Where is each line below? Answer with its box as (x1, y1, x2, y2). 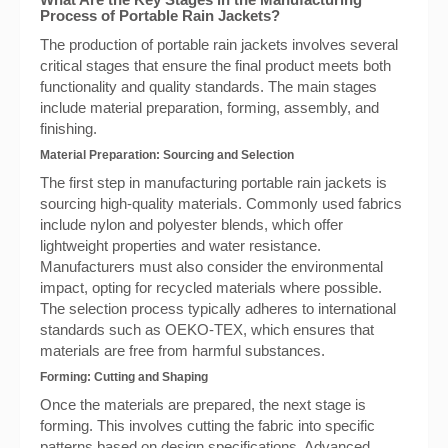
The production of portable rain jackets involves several (40, 36, 398, 53)
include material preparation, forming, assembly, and (40, 99, 379, 116)
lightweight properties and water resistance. (40, 237, 321, 254)
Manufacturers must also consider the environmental (40, 258, 383, 275)
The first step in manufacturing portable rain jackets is (40, 174, 387, 191)
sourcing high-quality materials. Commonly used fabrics (40, 195, 402, 212)
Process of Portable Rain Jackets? (40, 7, 280, 24)
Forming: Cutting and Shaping (40, 370, 208, 384)
